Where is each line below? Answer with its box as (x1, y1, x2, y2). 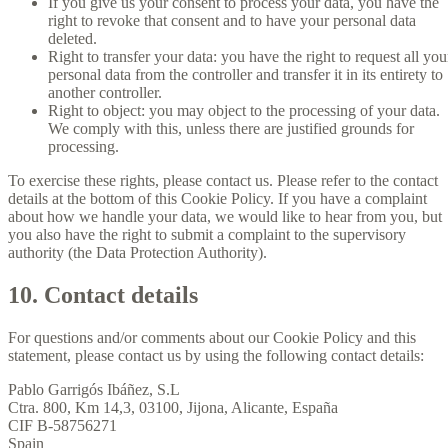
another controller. (48, 84, 162, 102)
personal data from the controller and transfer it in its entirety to (48, 66, 443, 84)
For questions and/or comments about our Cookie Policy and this (8, 329, 416, 347)
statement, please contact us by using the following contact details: (8, 347, 424, 365)
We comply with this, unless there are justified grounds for (48, 120, 414, 138)
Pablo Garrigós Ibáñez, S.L (8, 381, 180, 399)
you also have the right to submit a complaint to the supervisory (8, 226, 406, 244)
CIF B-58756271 (8, 417, 117, 435)
